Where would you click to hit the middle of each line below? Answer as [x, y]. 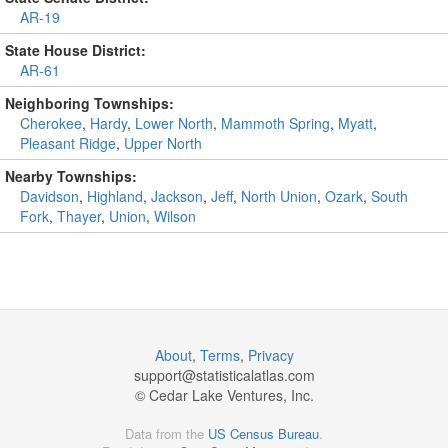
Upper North [163, 143]
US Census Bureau [263, 433]
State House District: [75, 50]
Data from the [166, 433]
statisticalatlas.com [255, 375]
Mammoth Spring [275, 123]
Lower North [174, 123]
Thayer [79, 216]
